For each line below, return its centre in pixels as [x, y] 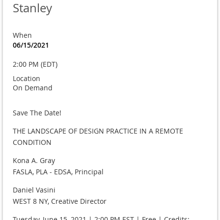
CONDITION [32, 142]
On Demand [33, 88]
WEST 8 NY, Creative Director [60, 201]
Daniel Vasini [34, 190]
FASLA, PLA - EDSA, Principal [58, 172]
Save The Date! [37, 113]
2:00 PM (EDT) [35, 64]
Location [27, 79]
